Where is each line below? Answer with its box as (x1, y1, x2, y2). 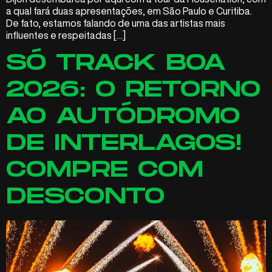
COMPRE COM (6, 157, 203, 183)
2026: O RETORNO (6, 76, 260, 103)
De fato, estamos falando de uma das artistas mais (6, 18, 225, 29)
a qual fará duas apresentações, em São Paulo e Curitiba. (6, 6, 252, 16)
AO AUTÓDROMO (6, 103, 240, 130)
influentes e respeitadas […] (6, 30, 126, 41)
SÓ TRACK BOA (6, 50, 226, 76)
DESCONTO (6, 183, 165, 210)
